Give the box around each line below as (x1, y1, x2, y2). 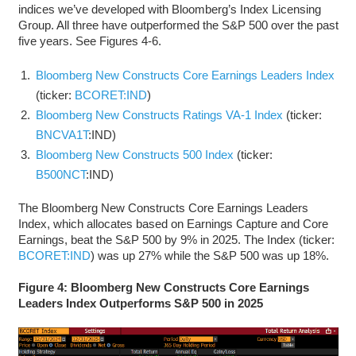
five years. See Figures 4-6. (17, 33, 161, 48)
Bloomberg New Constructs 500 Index (36, 147, 234, 161)
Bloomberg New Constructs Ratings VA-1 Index (36, 107, 283, 122)
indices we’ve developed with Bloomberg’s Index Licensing (17, 2, 321, 16)
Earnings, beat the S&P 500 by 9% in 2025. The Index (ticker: (17, 232, 335, 246)
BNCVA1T (36, 127, 88, 141)
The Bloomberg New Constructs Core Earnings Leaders (17, 200, 308, 215)
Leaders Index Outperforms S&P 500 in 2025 (17, 296, 263, 310)
